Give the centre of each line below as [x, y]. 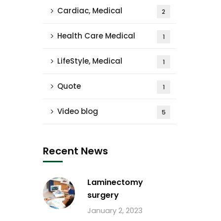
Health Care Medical [96, 36]
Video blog [78, 111]
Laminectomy [115, 182]
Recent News [75, 151]
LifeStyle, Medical [90, 61]
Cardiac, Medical [90, 11]
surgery [103, 195]
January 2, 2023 [115, 210]
